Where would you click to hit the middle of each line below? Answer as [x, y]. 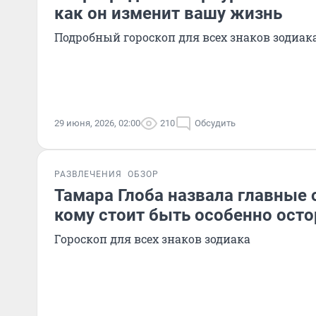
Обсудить [215, 123]
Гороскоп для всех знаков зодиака [152, 239]
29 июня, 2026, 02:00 [97, 123]
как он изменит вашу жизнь [168, 13]
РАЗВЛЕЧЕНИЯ [88, 174]
